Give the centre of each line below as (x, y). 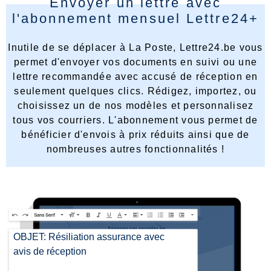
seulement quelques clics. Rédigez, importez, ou (135, 91)
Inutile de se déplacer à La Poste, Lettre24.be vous (135, 47)
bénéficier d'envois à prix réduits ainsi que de (135, 134)
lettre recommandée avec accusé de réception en (135, 76)
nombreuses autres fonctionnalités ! (135, 149)
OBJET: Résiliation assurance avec (89, 237)
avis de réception (50, 251)
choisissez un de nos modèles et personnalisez (135, 105)
